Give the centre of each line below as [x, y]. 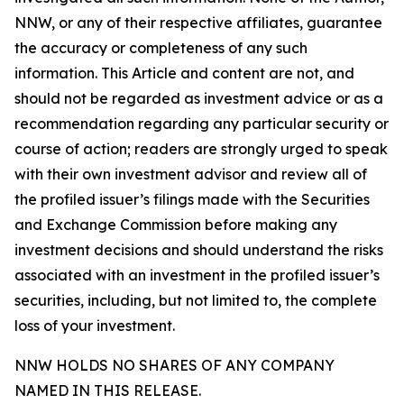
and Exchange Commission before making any [176, 225]
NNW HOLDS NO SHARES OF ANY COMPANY [174, 365]
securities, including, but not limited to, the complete [196, 300]
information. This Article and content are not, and [184, 73]
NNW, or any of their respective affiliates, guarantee [198, 23]
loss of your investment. [95, 326]
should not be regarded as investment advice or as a [199, 98]
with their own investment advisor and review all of [191, 174]
